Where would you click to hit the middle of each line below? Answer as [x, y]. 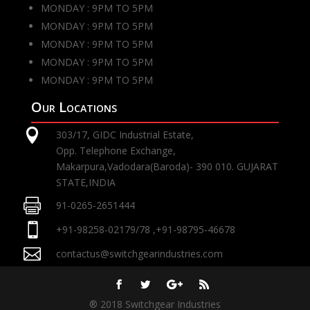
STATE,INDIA [85, 183]
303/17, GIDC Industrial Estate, [125, 135]
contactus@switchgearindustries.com [139, 254]
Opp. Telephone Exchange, [116, 151]
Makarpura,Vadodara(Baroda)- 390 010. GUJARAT [167, 167]
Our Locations [74, 107]
